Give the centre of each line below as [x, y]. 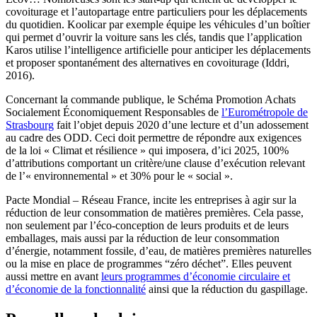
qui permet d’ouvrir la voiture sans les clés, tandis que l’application [154, 38]
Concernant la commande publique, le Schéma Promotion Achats [151, 100]
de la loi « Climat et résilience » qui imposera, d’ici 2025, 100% [147, 151]
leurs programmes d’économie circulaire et [196, 277]
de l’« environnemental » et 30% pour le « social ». [119, 176]
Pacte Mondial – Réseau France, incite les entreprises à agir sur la [151, 200]
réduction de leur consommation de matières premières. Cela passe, [155, 213]
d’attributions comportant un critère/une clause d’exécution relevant [155, 163]
